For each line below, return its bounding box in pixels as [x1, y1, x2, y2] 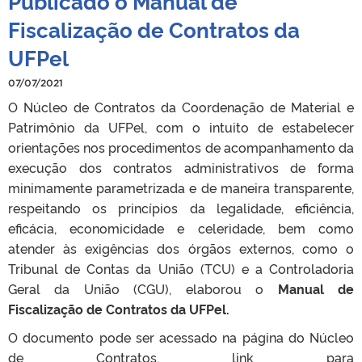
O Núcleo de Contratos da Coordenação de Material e [8, 97, 354, 116]
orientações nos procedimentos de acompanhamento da [8, 137, 354, 156]
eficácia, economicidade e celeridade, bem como [8, 218, 354, 237]
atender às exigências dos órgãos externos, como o [8, 238, 354, 257]
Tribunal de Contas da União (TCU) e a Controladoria [8, 259, 354, 277]
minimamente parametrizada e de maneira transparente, [8, 178, 354, 196]
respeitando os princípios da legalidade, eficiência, [8, 198, 354, 217]
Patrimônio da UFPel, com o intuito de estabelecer [8, 117, 354, 136]
